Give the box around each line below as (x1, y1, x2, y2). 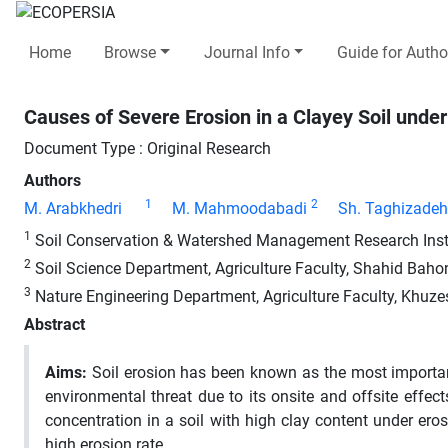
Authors (24, 170, 81, 190)
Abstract (24, 314, 85, 334)
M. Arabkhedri (24, 198, 122, 218)
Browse (104, 42, 157, 62)
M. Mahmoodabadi (172, 198, 307, 218)
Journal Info (203, 42, 290, 62)
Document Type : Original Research (24, 138, 271, 158)
